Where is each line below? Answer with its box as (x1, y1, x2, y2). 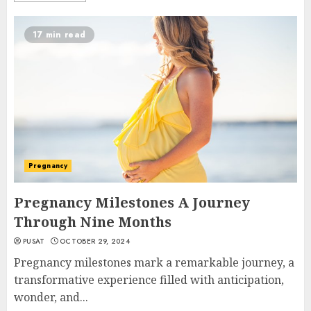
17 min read (33, 28, 86, 41)
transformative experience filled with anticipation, (14, 272, 284, 287)
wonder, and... (14, 289, 88, 305)
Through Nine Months (14, 212, 171, 231)
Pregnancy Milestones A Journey (14, 193, 250, 212)
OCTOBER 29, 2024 (60, 236, 130, 246)
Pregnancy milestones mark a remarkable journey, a (14, 255, 294, 270)
